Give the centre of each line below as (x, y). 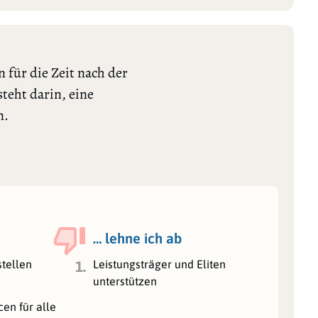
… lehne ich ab (137, 238)
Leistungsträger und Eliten (159, 264)
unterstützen (125, 281)
